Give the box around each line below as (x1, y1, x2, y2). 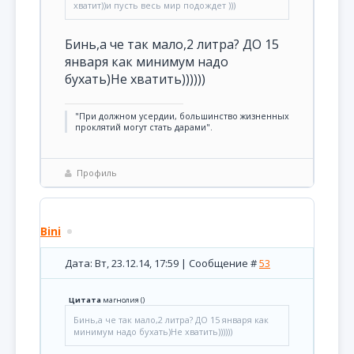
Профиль (77, 167, 117, 179)
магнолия (103, 295, 139, 305)
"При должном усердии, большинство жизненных (75, 111, 289, 122)
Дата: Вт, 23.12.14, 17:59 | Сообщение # (65, 256, 259, 270)
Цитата (69, 295, 101, 305)
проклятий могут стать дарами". (75, 122, 213, 133)
